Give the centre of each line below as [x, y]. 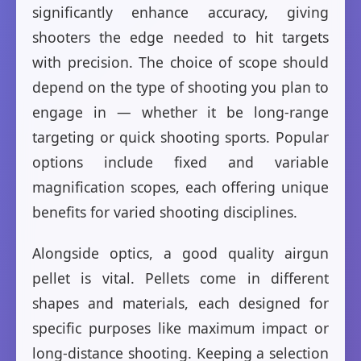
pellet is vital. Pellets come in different [180, 278]
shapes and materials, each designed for [180, 303]
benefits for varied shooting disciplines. [165, 212]
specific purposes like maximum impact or [180, 328]
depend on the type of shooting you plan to [180, 87]
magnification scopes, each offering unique [180, 187]
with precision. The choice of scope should [180, 62]
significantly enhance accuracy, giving [180, 12]
